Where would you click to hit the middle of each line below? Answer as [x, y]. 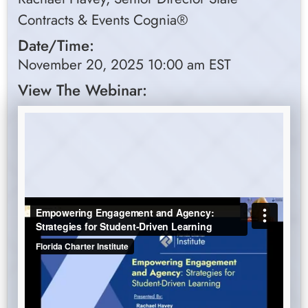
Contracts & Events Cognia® [103, 20]
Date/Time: [56, 46]
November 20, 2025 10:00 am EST [124, 65]
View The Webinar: [82, 90]
